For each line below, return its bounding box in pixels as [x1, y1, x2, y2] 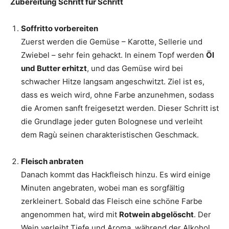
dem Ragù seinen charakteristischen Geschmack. [21, 130, 199, 140]
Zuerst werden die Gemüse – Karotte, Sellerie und [21, 37, 202, 47]
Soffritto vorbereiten [21, 24, 98, 34]
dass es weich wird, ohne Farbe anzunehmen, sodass [21, 90, 214, 100]
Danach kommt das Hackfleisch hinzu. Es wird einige [21, 170, 211, 180]
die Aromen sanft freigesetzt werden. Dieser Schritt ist [21, 103, 219, 113]
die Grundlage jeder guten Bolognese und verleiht [21, 117, 202, 127]
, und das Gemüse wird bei [87, 63, 183, 74]
